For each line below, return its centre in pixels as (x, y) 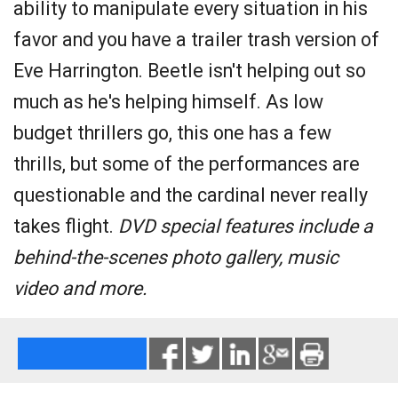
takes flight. (66, 226)
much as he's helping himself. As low (168, 102)
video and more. (80, 288)
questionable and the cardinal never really (191, 195)
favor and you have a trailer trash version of (196, 40)
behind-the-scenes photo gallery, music (176, 257)
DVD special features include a (246, 226)
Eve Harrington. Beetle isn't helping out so (190, 71)
